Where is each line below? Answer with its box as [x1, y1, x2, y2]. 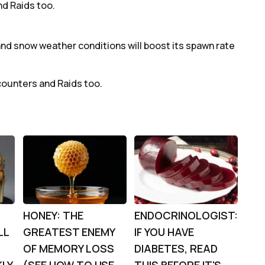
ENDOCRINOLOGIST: [134, 208, 238, 222]
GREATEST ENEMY [22, 225, 115, 239]
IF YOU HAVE [134, 225, 194, 239]
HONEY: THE [22, 208, 83, 222]
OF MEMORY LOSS [22, 241, 114, 256]
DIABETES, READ [134, 241, 218, 256]
